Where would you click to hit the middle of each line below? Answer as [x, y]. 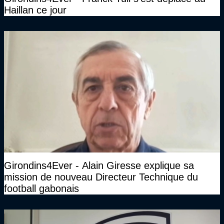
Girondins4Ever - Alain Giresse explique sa [99, 166]
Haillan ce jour [35, 10]
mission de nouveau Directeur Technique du [101, 177]
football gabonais [41, 189]
